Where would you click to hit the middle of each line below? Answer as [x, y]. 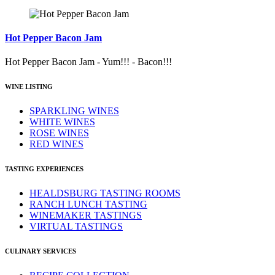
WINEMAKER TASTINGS [86, 215]
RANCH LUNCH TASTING [88, 204]
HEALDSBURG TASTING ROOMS [105, 193]
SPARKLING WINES [74, 111]
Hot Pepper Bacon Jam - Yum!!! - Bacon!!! [88, 62]
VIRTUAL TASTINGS [76, 227]
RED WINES [56, 144]
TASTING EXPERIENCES [44, 169]
